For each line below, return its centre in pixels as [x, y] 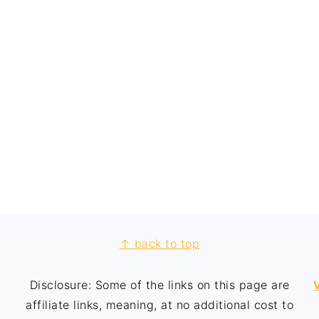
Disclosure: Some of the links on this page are [159, 284]
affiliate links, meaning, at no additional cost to [159, 304]
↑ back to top [159, 243]
